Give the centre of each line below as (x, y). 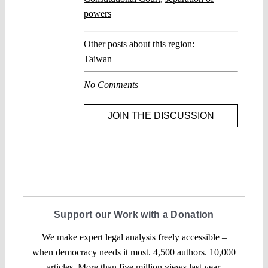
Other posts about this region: (139, 44)
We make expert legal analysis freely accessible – (134, 237)
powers (98, 13)
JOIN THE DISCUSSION (161, 115)
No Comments (111, 84)
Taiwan (98, 59)
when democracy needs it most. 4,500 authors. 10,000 (134, 252)
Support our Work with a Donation (134, 214)
